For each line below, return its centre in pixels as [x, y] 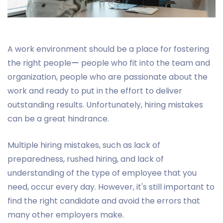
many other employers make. [66, 215]
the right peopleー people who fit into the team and [109, 63]
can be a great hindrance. [58, 118]
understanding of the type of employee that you [102, 173]
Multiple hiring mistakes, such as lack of [84, 145]
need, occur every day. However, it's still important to [111, 187]
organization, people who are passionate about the [108, 77]
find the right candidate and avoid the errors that [104, 201]
